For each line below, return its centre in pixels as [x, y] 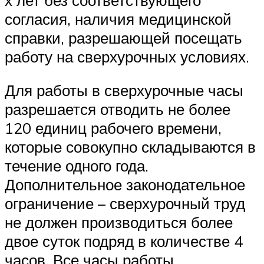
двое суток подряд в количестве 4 [124, 241]
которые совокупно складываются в [130, 147]
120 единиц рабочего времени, [113, 128]
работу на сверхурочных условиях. [127, 56]
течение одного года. [77, 166]
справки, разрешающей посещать [123, 37]
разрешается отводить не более [118, 109]
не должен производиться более [119, 222]
